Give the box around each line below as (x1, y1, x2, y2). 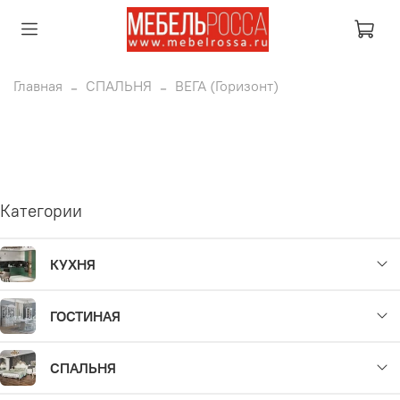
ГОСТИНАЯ (50, 307, 121, 326)
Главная (13, 76, 62, 95)
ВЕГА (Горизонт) (175, 76, 279, 95)
